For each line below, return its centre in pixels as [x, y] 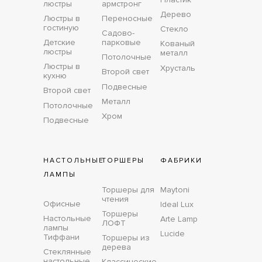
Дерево [176, 15]
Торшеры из [126, 237]
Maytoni [175, 189]
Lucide [173, 234]
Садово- [118, 33]
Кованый [177, 44]
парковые [121, 43]
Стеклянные [67, 251]
